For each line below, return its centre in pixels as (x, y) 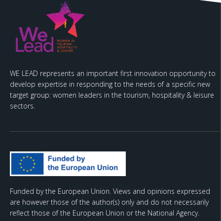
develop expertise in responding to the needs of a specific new (110, 84)
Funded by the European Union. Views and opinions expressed (110, 191)
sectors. (22, 106)
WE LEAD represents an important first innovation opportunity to (113, 74)
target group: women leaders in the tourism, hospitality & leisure (112, 95)
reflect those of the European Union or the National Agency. (105, 213)
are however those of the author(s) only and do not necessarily (109, 202)
